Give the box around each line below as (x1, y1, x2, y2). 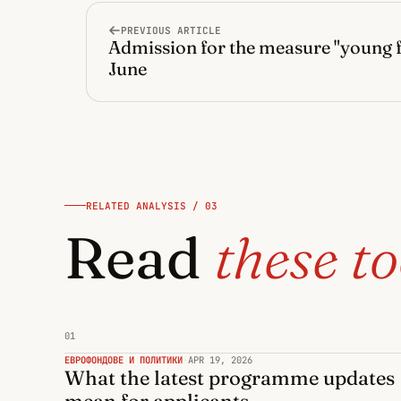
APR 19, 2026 (188, 353, 252, 366)
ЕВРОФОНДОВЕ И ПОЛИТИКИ (64, 353, 183, 366)
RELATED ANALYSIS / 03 (86, 199, 218, 212)
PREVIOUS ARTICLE (121, 24, 221, 37)
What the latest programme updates (64, 364, 395, 390)
